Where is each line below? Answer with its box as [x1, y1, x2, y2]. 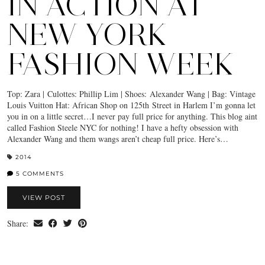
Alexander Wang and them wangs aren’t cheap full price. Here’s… [7, 133, 228, 145]
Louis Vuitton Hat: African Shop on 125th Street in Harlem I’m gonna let [7, 99, 256, 111]
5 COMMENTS [14, 170, 64, 178]
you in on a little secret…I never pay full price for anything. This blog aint [7, 111, 257, 122]
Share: [7, 218, 31, 230]
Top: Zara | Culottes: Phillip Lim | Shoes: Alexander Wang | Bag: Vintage [7, 88, 256, 100]
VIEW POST [22, 193, 65, 202]
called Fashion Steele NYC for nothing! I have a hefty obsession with [7, 122, 238, 134]
